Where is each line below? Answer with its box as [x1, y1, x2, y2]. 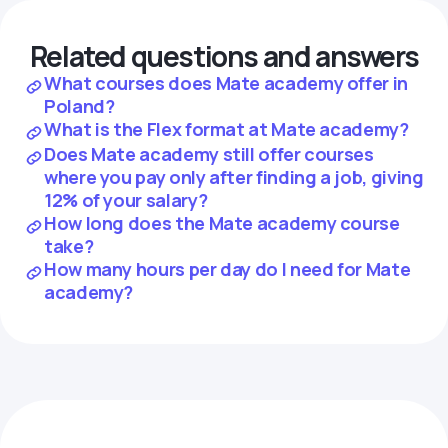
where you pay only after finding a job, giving [44, 165, 424, 189]
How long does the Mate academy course [44, 211, 400, 235]
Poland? [44, 94, 115, 118]
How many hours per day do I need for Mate [44, 257, 411, 281]
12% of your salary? [44, 188, 208, 212]
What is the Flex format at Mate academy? [44, 117, 409, 141]
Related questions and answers [29, 37, 419, 75]
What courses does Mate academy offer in [44, 71, 408, 95]
